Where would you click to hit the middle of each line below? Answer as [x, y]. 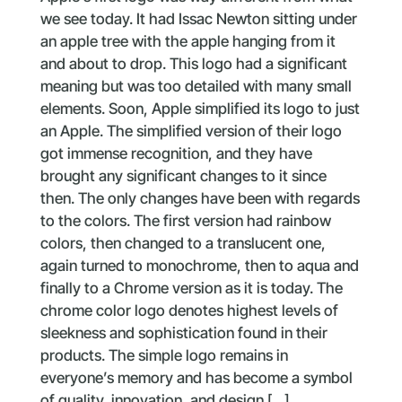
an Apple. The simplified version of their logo [191, 131]
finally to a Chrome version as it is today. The [191, 288]
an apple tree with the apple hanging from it [188, 41]
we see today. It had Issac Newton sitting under [198, 18]
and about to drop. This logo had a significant [193, 63]
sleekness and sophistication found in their [184, 332]
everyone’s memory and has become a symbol [196, 377]
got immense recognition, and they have [176, 153]
